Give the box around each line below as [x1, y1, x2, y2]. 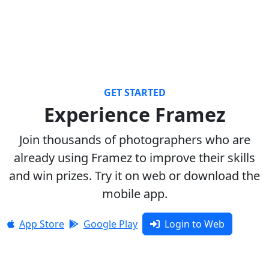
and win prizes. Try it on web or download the [9, 167, 260, 184]
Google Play [83, 217, 138, 231]
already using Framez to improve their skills [14, 149, 255, 166]
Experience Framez [43, 101, 226, 127]
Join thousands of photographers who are [19, 131, 250, 148]
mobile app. [101, 185, 168, 202]
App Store [19, 217, 64, 231]
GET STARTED [103, 85, 166, 99]
